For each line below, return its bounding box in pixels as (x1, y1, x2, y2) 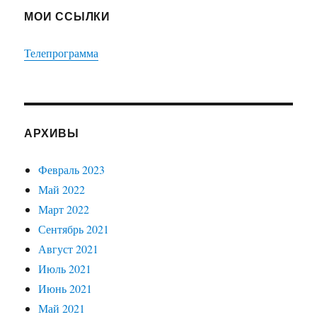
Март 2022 (38, 201, 90, 217)
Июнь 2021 (38, 280, 93, 296)
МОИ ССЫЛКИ (24, 7, 110, 24)
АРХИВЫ (24, 124, 79, 141)
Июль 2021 (38, 260, 92, 276)
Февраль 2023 (38, 161, 105, 177)
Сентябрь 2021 (38, 221, 110, 236)
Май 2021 (38, 300, 86, 316)
